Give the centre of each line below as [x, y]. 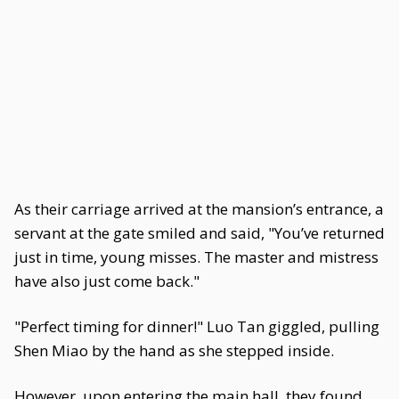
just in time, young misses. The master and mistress [196, 257]
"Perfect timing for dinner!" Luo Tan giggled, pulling [197, 326]
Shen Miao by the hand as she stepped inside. [174, 350]
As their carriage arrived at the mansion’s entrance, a [199, 209]
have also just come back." [107, 281]
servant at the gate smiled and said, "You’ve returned [199, 233]
